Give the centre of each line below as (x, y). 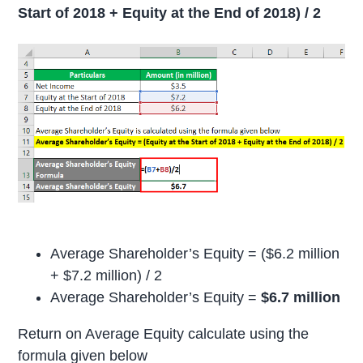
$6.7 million (301, 298)
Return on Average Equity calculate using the (164, 334)
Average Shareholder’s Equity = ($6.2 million (195, 254)
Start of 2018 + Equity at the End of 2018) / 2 (170, 13)
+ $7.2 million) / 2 (107, 276)
